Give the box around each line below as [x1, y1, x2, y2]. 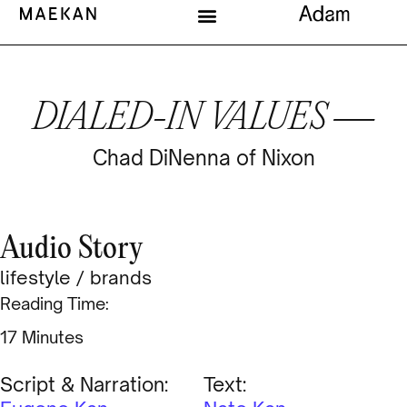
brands [90, 266, 152, 290]
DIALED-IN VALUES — [33, 98, 374, 140]
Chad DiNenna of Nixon [92, 145, 315, 170]
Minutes [22, 327, 84, 348]
